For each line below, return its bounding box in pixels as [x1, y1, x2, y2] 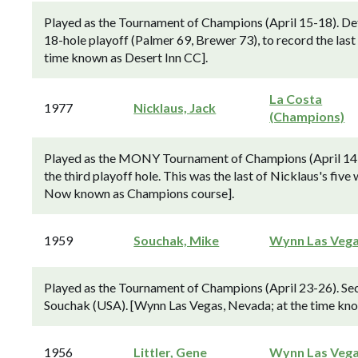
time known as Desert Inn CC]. [44, 50, 208, 65]
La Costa [269, 91, 323, 106]
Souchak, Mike [133, 233, 220, 248]
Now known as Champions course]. [44, 185, 234, 201]
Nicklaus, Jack [133, 100, 217, 115]
